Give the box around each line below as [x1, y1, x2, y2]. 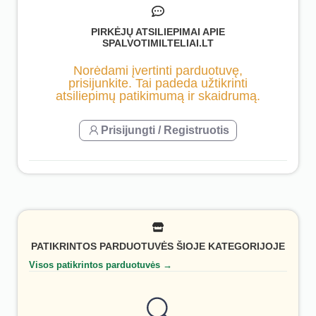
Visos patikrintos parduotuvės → [29, 259, 172, 270]
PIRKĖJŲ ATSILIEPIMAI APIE [91, 26, 225, 38]
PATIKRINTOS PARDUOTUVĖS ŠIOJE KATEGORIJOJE [31, 241, 285, 253]
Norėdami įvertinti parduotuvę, [73, 63, 243, 78]
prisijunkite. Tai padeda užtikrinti [68, 75, 248, 90]
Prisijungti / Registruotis [101, 123, 229, 136]
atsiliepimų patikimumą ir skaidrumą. [56, 88, 260, 103]
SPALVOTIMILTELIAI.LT [102, 37, 214, 49]
